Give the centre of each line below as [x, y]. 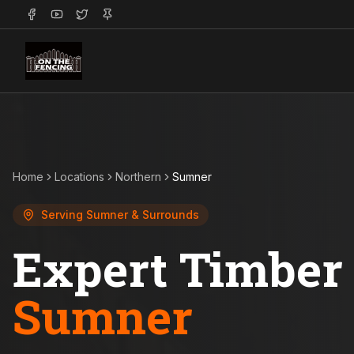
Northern [138, 177]
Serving [64, 215]
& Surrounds [164, 215]
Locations [79, 177]
